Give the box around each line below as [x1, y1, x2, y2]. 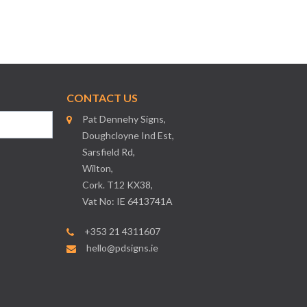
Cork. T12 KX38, [82, 179, 153, 191]
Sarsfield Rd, [82, 146, 135, 158]
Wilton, [82, 162, 113, 174]
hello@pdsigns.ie [86, 242, 158, 254]
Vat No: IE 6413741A [82, 195, 173, 207]
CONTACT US [66, 91, 138, 104]
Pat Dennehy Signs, [82, 113, 166, 125]
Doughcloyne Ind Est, [82, 130, 174, 141]
